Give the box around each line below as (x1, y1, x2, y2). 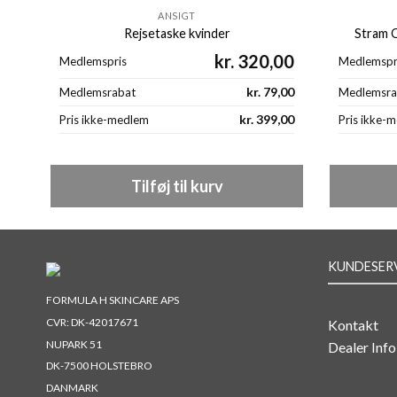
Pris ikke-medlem (59, 113, 149, 128)
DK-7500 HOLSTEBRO (46, 359, 152, 373)
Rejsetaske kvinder (123, 25, 230, 41)
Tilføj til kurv (130, 175, 223, 196)
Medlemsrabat (59, 85, 136, 100)
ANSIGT (158, 10, 196, 22)
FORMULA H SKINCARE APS (46, 293, 179, 307)
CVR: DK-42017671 (46, 315, 138, 330)
